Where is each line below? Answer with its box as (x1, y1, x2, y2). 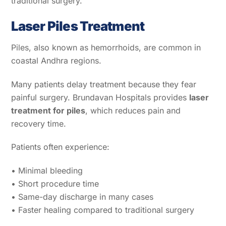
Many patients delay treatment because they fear (11, 79, 197, 89)
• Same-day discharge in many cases (11, 192, 154, 202)
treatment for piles (11, 105, 86, 116)
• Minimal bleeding (11, 165, 83, 176)
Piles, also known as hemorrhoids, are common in (11, 42, 201, 52)
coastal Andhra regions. (11, 55, 102, 66)
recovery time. (11, 118, 67, 129)
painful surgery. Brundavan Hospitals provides (11, 92, 190, 102)
